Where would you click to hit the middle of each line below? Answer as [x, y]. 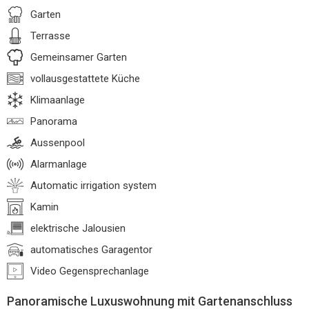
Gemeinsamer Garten [79, 57]
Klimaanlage [58, 100]
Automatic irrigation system [93, 186]
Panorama [54, 121]
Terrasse [50, 36]
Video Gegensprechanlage [90, 271]
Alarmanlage [59, 164]
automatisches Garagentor [91, 250]
